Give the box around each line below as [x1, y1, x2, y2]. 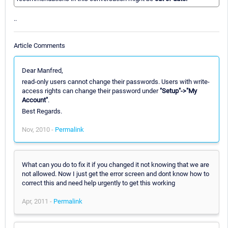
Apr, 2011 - [22, 197, 53, 205]
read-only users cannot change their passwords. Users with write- [22, 77, 210, 85]
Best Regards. [22, 107, 62, 115]
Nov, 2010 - [22, 125, 55, 133]
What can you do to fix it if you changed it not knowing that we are [22, 160, 209, 168]
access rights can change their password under [22, 87, 160, 95]
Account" [22, 96, 48, 104]
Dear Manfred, [22, 66, 63, 74]
